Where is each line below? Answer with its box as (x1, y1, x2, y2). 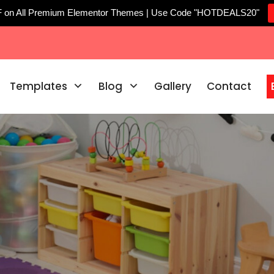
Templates (10, 79, 68, 94)
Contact (206, 79, 251, 94)
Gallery (154, 79, 191, 94)
